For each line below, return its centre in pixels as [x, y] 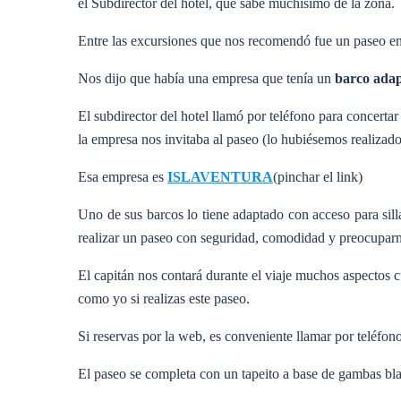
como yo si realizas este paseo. [164, 298]
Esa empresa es [123, 176]
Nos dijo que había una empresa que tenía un [206, 78]
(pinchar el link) [318, 176]
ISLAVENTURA [220, 176]
